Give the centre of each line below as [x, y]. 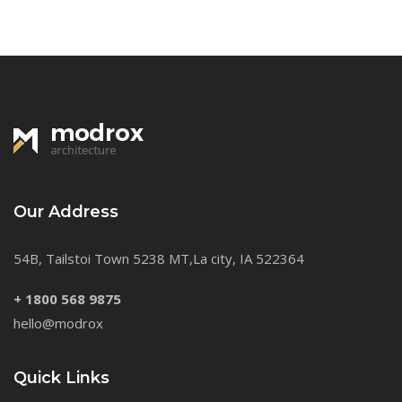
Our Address [66, 212]
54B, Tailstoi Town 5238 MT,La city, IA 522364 [159, 259]
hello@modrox [58, 323]
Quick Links [61, 378]
